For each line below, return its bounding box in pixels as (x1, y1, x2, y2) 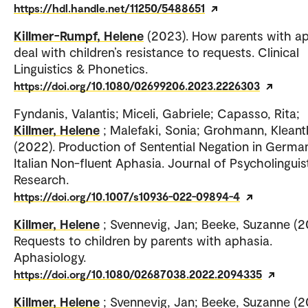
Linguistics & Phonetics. (14, 60, 148, 77)
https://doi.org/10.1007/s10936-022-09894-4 (14, 190, 240, 203)
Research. (14, 171, 69, 188)
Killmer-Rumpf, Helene (14, 27, 144, 44)
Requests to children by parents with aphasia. (14, 232, 272, 249)
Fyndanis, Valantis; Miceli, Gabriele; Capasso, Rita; (14, 105, 300, 122)
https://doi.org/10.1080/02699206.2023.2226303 (14, 79, 260, 93)
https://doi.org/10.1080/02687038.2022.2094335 (14, 267, 262, 281)
